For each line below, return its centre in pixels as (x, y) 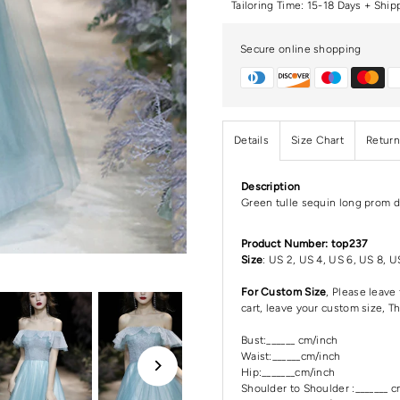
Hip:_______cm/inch (288, 372)
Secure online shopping (300, 49)
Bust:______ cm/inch (289, 340)
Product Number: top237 (304, 243)
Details (251, 140)
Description (271, 186)
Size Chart (318, 140)
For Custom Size (283, 292)
